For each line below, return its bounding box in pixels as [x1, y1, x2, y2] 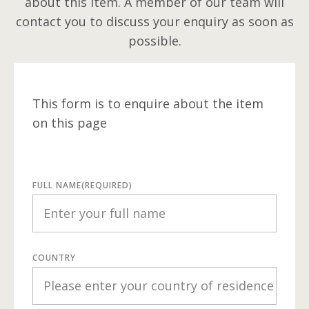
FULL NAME [32, 179, 81, 191]
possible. [128, 32, 181, 49]
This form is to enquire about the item [32, 94, 263, 112]
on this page [32, 114, 107, 131]
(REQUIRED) [81, 179, 132, 191]
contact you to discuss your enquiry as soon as [15, 13, 294, 30]
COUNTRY [32, 251, 76, 263]
